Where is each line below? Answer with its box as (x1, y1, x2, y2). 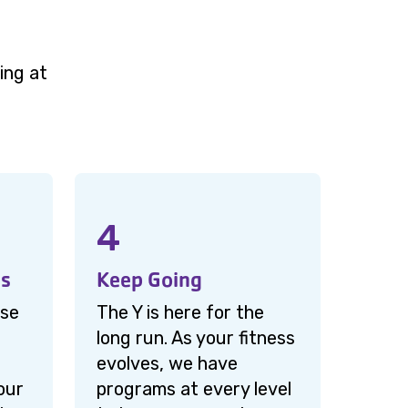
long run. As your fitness (97, 327, 295, 349)
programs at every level (97, 378, 291, 400)
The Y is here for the (97, 301, 264, 323)
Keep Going (97, 266, 202, 293)
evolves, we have (97, 352, 238, 374)
